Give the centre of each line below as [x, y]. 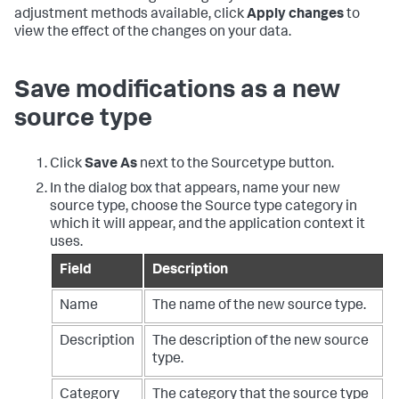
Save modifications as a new [177, 92]
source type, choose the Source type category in [204, 208]
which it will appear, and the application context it [208, 226]
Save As [111, 165]
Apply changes [295, 16]
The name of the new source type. [259, 307]
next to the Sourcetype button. [236, 165]
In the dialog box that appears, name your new [195, 190]
